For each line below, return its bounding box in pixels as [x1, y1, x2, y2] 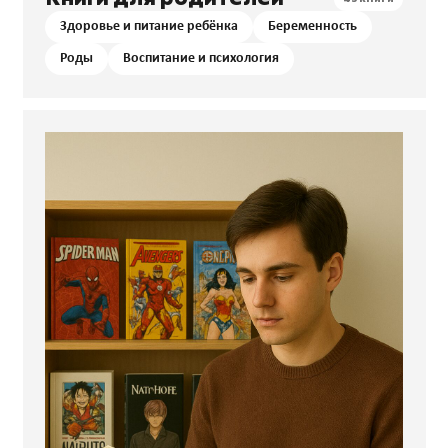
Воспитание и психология [123, 51, 279, 67]
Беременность [268, 19, 357, 35]
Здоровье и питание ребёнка [60, 19, 238, 35]
